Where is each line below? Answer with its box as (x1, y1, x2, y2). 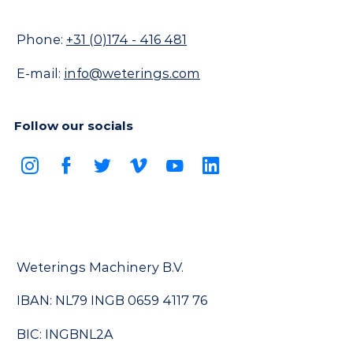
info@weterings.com (64, 65, 200, 81)
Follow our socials (14, 117, 133, 133)
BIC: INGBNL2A (17, 325, 113, 342)
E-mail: (17, 65, 64, 81)
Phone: (17, 32, 66, 48)
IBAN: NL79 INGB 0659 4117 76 (17, 292, 207, 309)
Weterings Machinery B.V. (17, 258, 184, 275)
